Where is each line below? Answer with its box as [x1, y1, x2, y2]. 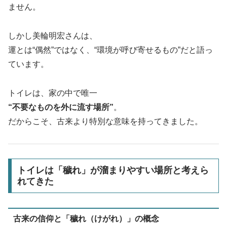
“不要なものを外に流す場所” [8, 102, 113, 111]
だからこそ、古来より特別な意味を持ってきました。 [8, 117, 203, 126]
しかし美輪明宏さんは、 [8, 31, 97, 40]
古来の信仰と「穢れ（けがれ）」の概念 [13, 214, 159, 223]
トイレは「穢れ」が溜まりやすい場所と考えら [17, 165, 209, 176]
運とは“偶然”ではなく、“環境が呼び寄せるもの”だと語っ [8, 46, 213, 54]
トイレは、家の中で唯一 [8, 88, 97, 97]
